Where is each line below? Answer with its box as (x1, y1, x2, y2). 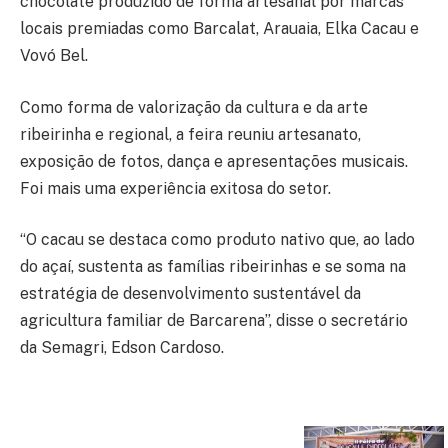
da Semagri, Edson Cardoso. (20, 338, 224, 358)
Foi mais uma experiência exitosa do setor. (20, 178, 331, 198)
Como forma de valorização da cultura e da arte (20, 97, 368, 117)
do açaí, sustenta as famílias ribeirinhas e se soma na (20, 257, 406, 277)
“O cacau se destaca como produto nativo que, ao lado (20, 230, 415, 250)
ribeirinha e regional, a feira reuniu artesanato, (20, 124, 361, 144)
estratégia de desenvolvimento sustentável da (20, 284, 361, 304)
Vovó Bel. (20, 46, 88, 66)
